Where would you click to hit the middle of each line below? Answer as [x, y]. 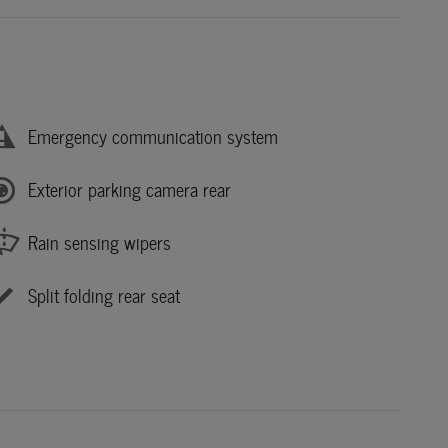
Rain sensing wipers [99, 243]
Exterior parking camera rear [129, 190]
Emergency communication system [153, 137]
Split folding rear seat [104, 296]
